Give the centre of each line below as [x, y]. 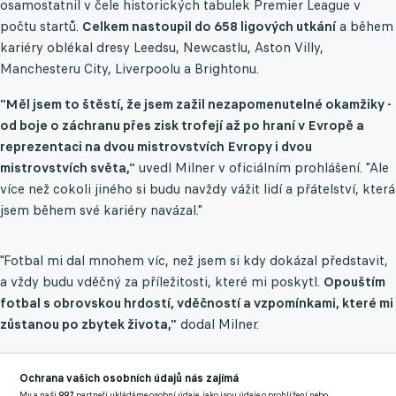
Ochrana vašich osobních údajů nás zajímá [129, 378]
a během [365, 27]
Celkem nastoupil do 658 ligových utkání [209, 27]
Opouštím [354, 282]
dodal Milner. [218, 324]
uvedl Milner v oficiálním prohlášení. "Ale [262, 168]
